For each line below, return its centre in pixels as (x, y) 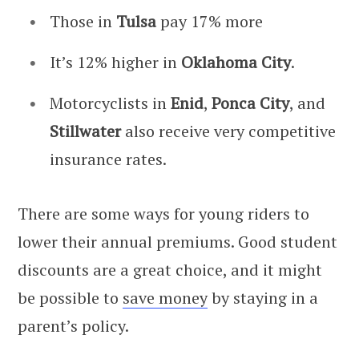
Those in (83, 22)
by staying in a (263, 298)
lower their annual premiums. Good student (177, 242)
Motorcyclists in (110, 103)
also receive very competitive (228, 131)
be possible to (70, 298)
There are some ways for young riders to (163, 214)
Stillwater (85, 131)
